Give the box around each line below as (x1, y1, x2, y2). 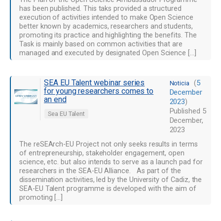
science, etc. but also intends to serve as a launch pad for (19, 158, 203, 166)
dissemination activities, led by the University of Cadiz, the (19, 176, 202, 184)
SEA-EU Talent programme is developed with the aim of (19, 184, 196, 193)
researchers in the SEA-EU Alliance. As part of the (19, 167, 181, 175)
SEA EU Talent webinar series (44, 78, 145, 87)
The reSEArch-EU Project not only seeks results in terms (19, 140, 198, 148)
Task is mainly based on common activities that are (19, 40, 183, 48)
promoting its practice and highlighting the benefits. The (19, 31, 197, 39)
